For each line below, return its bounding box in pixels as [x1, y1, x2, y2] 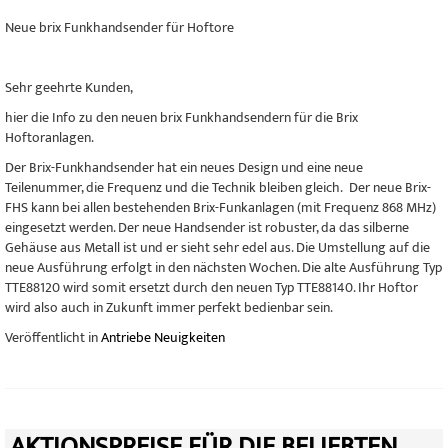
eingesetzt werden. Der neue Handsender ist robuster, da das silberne [5, 216, 409, 239]
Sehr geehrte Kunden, [5, 76, 133, 99]
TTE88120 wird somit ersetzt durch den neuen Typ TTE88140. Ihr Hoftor [5, 276, 418, 299]
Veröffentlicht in [5, 326, 101, 349]
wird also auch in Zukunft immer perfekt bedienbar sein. [5, 296, 333, 319]
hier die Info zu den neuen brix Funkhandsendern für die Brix [5, 106, 358, 129]
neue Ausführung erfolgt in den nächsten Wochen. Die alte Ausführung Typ [5, 256, 442, 279]
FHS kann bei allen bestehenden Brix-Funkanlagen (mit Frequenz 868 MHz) [5, 196, 436, 219]
